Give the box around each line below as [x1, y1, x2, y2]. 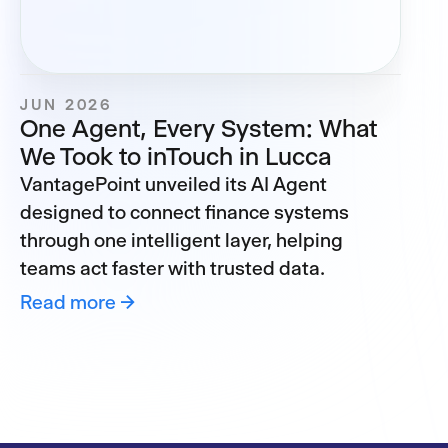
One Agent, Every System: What [20, 114, 377, 143]
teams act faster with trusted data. [20, 257, 325, 280]
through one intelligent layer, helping [20, 229, 343, 252]
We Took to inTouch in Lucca [20, 142, 331, 171]
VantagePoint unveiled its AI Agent [20, 173, 327, 196]
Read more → [20, 291, 136, 314]
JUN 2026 [20, 95, 112, 114]
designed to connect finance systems [20, 201, 349, 224]
